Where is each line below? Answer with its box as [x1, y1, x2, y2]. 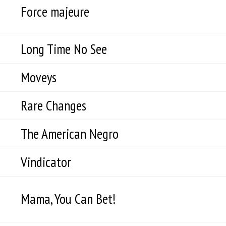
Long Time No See [21, 40, 107, 58]
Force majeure [21, 3, 89, 21]
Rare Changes [21, 96, 86, 115]
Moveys [21, 68, 56, 86]
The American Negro [21, 125, 119, 143]
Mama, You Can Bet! [21, 190, 116, 208]
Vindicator [21, 153, 71, 171]
